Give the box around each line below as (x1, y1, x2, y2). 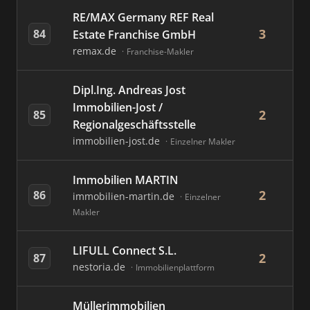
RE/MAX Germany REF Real (73, 10, 214, 25)
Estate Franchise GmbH (73, 27, 196, 42)
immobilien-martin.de (73, 190, 177, 203)
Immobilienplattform (136, 262, 215, 273)
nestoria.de (73, 260, 128, 273)
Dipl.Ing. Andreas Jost (73, 82, 185, 98)
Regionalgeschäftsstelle (73, 117, 196, 132)
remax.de (73, 44, 119, 57)
